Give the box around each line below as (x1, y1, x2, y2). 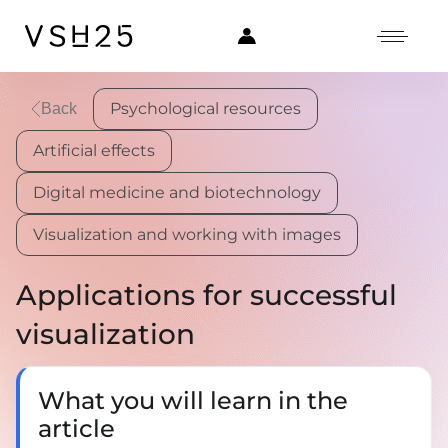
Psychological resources (110, 99, 301, 118)
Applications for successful (16, 278, 397, 312)
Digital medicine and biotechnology (33, 183, 321, 202)
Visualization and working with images (33, 225, 341, 244)
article (38, 414, 115, 443)
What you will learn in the (38, 386, 348, 415)
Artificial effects (33, 141, 155, 160)
